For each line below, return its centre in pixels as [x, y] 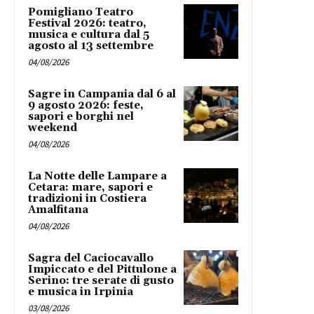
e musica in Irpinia [81, 292]
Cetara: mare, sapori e [90, 188]
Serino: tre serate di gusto [101, 281]
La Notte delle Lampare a [97, 177]
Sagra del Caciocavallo [91, 259]
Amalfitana [58, 210]
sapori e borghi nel [81, 117]
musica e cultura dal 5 [89, 35]
